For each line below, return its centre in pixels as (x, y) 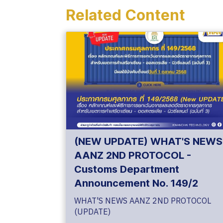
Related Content (125, 15)
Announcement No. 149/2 (136, 183)
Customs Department (127, 169)
